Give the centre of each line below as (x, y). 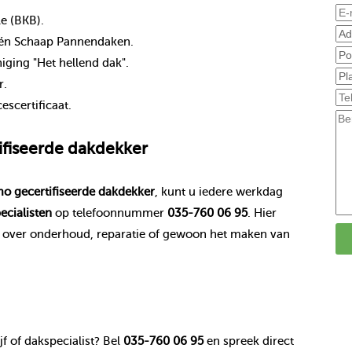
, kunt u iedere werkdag (218, 191)
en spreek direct (248, 341)
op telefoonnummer (109, 213)
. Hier (262, 213)
